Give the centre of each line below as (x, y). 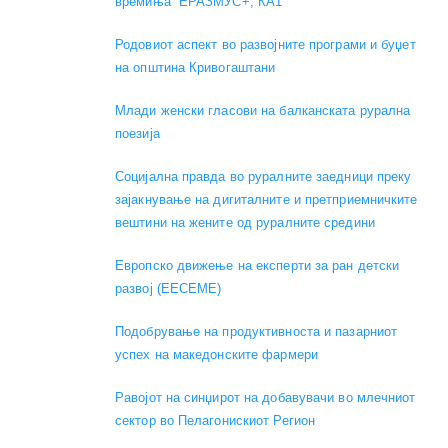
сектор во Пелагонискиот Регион (215, 420)
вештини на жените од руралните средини (245, 222)
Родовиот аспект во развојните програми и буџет (265, 44)
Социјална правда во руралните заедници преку (263, 176)
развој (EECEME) (168, 288)
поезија (137, 133)
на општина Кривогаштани (195, 67)
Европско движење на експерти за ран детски (257, 265)
